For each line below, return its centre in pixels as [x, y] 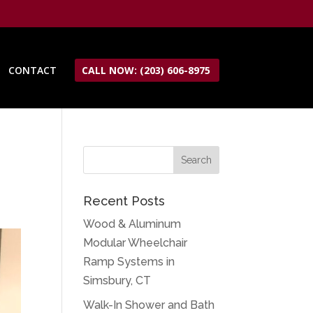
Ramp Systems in [129, 262]
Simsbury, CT [117, 281]
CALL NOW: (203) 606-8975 [146, 70]
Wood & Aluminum [132, 224]
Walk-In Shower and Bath [149, 305]
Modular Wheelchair [136, 243]
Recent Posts [124, 201]
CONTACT [32, 70]
